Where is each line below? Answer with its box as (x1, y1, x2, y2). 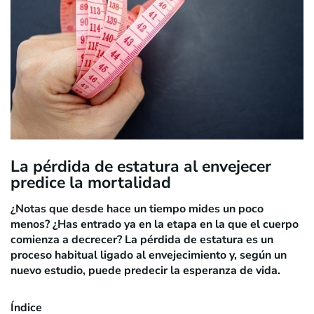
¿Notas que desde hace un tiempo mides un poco (11, 200, 264, 217)
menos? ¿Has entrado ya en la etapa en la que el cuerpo (11, 216, 299, 232)
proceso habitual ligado (11, 247, 136, 263)
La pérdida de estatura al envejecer (11, 155, 271, 177)
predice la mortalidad (11, 171, 171, 193)
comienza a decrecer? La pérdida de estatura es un (11, 231, 273, 247)
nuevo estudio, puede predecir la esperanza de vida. (11, 262, 280, 278)
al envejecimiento (136, 247, 226, 263)
